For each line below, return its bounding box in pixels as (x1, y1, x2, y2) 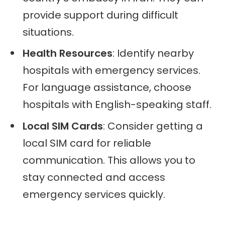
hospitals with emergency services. (23, 63, 200, 78)
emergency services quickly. (23, 187, 165, 202)
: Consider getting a (103, 119, 203, 134)
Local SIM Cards (23, 119, 103, 134)
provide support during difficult (23, 8, 178, 22)
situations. (23, 25, 74, 39)
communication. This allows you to (23, 153, 195, 168)
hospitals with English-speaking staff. (23, 97, 211, 112)
